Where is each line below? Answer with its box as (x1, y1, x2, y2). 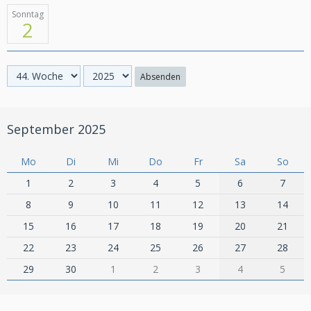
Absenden (140, 71, 180, 83)
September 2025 (7, 121, 106, 137)
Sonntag (12, 8, 44, 20)
